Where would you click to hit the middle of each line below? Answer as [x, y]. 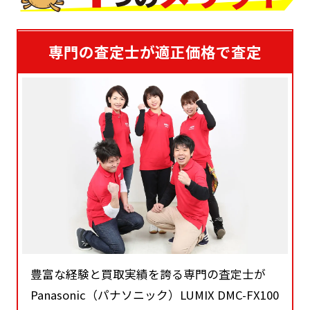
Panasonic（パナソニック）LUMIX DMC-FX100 [155, 295]
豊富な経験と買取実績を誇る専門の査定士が [148, 274]
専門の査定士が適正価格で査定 [155, 52]
